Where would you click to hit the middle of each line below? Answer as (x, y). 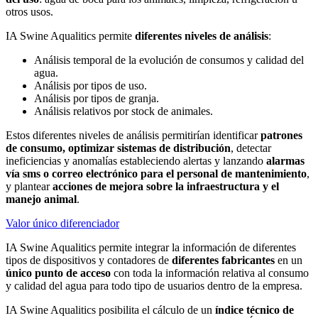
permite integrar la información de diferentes (196, 248)
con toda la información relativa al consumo (210, 273)
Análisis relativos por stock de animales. (124, 111)
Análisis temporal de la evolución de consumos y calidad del (169, 60)
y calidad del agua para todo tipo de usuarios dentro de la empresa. (154, 286)
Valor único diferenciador (62, 224)
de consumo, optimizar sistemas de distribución (118, 148)
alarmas (285, 161)
